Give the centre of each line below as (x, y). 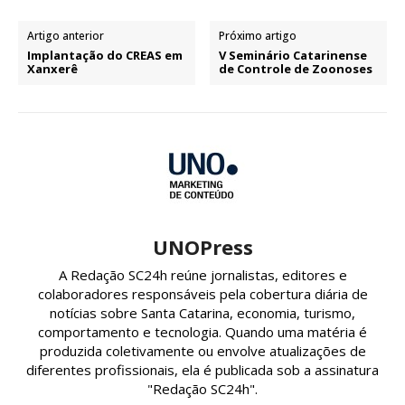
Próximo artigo (258, 35)
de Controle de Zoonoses (296, 68)
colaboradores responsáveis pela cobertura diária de (202, 293)
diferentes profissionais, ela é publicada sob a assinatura (202, 369)
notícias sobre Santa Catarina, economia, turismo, (202, 312)
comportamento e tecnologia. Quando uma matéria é (202, 331)
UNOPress (202, 246)
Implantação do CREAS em (105, 55)
